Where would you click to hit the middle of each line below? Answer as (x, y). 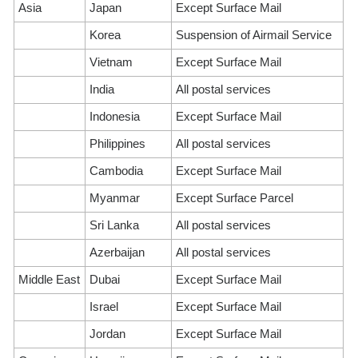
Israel (104, 306)
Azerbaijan (117, 252)
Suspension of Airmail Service (254, 35)
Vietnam (111, 62)
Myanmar (115, 198)
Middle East (50, 279)
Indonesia (115, 116)
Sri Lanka (115, 225)
